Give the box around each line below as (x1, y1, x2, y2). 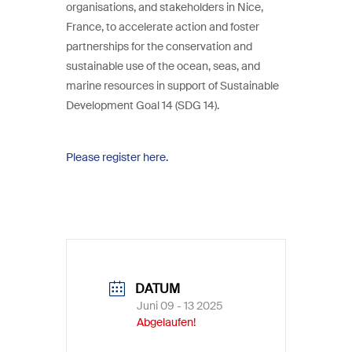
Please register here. (66, 150, 168, 164)
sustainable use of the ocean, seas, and (66, 59, 260, 73)
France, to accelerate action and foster (66, 20, 259, 34)
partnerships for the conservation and (66, 39, 252, 53)
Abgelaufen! (137, 315, 196, 330)
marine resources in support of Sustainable (66, 79, 279, 93)
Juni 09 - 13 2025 (137, 299, 223, 313)
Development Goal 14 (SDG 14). (66, 98, 219, 112)
